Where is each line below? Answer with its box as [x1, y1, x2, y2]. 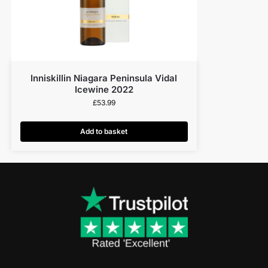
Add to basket [80, 127, 128, 136]
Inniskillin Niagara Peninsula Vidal [31, 72, 178, 84]
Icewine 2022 [74, 84, 133, 96]
